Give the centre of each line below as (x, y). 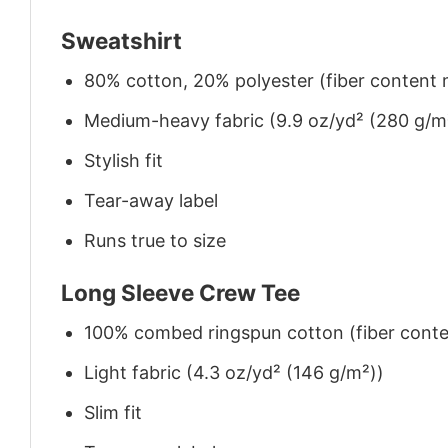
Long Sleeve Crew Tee (180, 293)
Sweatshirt (121, 41)
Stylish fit (124, 161)
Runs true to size (155, 240)
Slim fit (113, 412)
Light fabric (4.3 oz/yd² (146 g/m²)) (234, 373)
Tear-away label (151, 200)
